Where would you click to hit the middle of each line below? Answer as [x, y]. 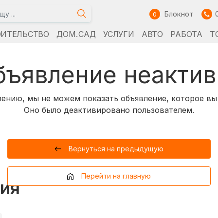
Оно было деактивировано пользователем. [109, 110]
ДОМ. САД [76, 34]
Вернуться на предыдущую [116, 149]
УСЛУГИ [119, 34]
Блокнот [179, 14]
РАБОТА [186, 34]
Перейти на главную [116, 176]
